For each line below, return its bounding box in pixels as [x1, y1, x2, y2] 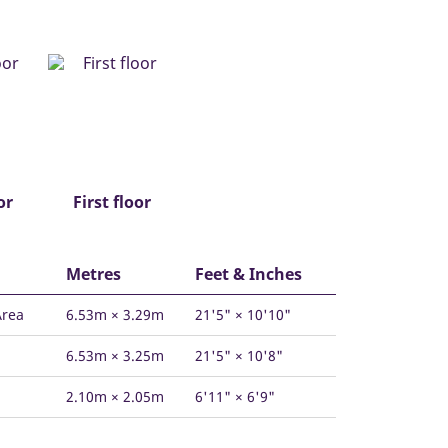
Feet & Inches [195, 262, 302, 285]
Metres [66, 262, 121, 285]
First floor [73, 190, 151, 213]
